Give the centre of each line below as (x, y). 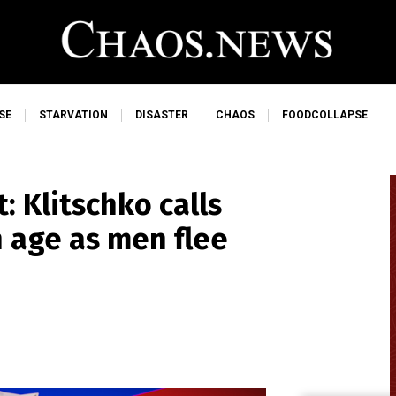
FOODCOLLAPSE (325, 115)
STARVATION (73, 115)
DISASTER (162, 115)
